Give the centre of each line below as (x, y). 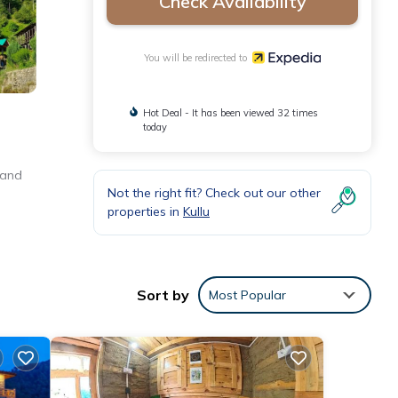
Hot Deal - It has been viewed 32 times (230, 112)
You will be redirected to (199, 57)
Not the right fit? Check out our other (214, 192)
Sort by (163, 295)
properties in (145, 211)
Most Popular (247, 295)
